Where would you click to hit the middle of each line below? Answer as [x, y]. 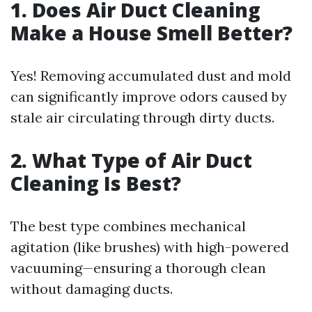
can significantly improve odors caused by [149, 97]
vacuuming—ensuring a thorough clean [138, 268]
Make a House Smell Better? [151, 33]
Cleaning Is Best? [96, 184]
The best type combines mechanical [128, 226]
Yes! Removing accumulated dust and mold [151, 76]
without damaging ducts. [92, 289]
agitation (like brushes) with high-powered [150, 247]
